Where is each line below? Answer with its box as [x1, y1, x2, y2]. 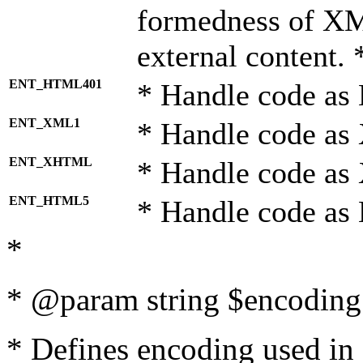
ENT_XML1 [9, 116, 80, 130]
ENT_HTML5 [9, 194, 89, 207]
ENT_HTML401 [9, 77, 102, 91]
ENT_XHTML [9, 155, 92, 169]
